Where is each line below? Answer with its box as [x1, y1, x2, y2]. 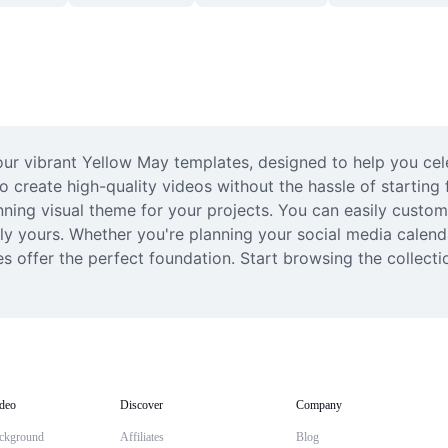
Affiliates [120, 430, 164, 444]
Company [296, 398, 342, 412]
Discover [120, 398, 163, 412]
